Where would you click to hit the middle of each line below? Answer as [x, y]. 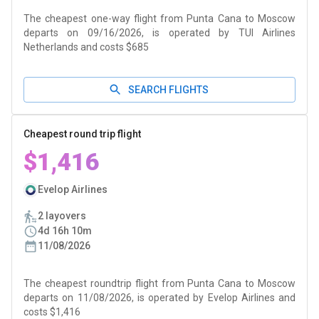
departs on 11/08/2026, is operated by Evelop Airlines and [159, 298]
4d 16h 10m [65, 231]
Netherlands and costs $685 [86, 47]
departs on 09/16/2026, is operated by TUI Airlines [159, 33]
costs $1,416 [52, 312]
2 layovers [62, 216]
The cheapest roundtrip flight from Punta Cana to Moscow [159, 283]
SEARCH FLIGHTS [168, 90]
